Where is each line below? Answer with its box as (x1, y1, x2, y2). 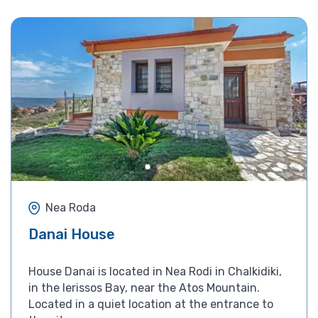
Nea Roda (45, 201, 96, 215)
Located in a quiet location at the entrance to (28, 297, 273, 311)
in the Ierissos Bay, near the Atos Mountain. (28, 280, 260, 295)
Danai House (28, 225, 115, 243)
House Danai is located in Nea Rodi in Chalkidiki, (28, 264, 282, 278)
